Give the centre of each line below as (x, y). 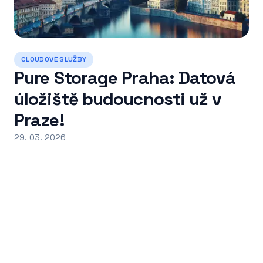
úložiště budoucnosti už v (118, 99)
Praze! (39, 120)
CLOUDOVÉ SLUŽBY (54, 59)
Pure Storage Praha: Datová (125, 78)
